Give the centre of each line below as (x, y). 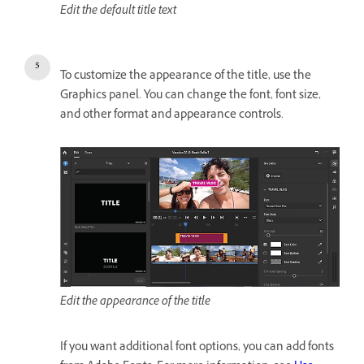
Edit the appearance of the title (135, 302)
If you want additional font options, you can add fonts (197, 348)
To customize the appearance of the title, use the (186, 77)
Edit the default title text (118, 12)
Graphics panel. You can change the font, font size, (191, 97)
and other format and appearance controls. (172, 116)
